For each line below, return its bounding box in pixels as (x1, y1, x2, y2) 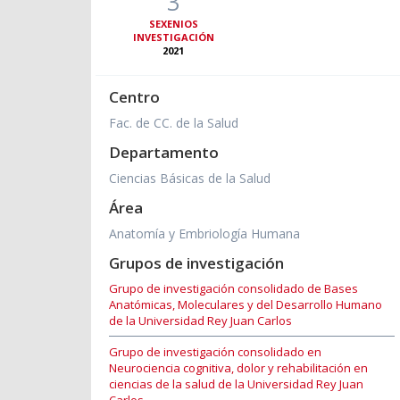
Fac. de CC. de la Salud (109, 114, 238, 132)
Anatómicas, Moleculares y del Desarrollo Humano (109, 296, 382, 313)
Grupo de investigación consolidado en (109, 344, 321, 361)
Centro (109, 87, 160, 108)
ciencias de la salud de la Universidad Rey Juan (109, 376, 363, 393)
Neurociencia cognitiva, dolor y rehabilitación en (109, 360, 368, 377)
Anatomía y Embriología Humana (109, 225, 300, 243)
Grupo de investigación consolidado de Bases (109, 280, 358, 297)
